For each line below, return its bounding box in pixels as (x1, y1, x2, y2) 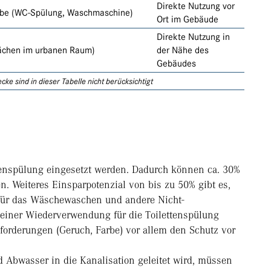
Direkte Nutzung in (157, 31, 230, 43)
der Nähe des (157, 45, 209, 56)
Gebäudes (157, 58, 196, 70)
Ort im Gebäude (157, 14, 218, 25)
